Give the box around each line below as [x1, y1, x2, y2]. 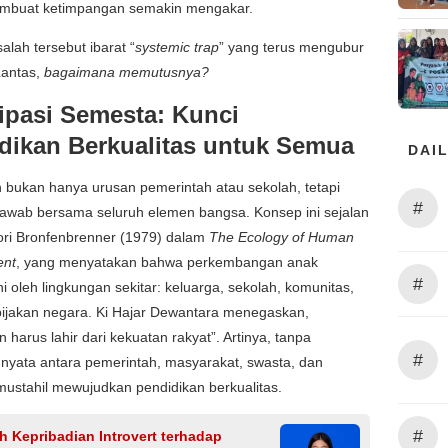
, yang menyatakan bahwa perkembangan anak [16, 253, 318, 270]
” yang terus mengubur [219, 38, 364, 55]
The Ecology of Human [209, 228, 354, 245]
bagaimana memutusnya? [44, 63, 209, 80]
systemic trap [135, 38, 219, 55]
